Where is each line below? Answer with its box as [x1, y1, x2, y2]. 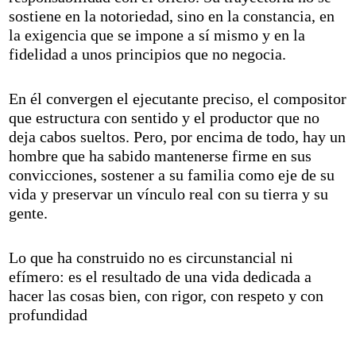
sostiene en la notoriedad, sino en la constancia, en [9, 6, 335, 25]
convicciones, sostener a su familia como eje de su [9, 165, 335, 184]
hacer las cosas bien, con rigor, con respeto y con [9, 286, 324, 304]
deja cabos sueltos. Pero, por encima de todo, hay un [9, 127, 346, 145]
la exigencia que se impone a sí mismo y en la [9, 25, 306, 44]
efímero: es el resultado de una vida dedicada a [9, 267, 312, 285]
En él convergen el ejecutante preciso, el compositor [9, 89, 347, 107]
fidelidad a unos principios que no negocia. [9, 44, 287, 63]
